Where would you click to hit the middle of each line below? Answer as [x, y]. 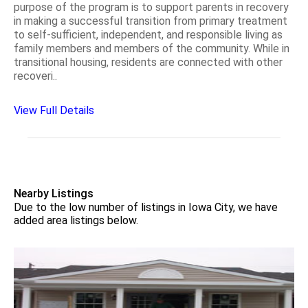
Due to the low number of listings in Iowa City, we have [146, 207]
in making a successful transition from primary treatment [151, 21]
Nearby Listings [54, 193]
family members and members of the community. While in [152, 48]
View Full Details [54, 110]
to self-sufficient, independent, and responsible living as [148, 34]
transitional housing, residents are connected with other [148, 62]
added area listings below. [76, 220]
